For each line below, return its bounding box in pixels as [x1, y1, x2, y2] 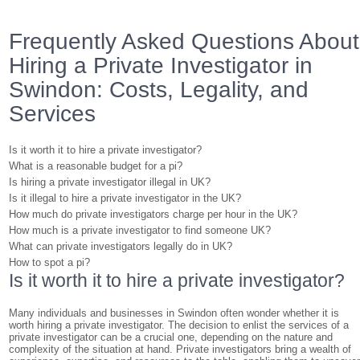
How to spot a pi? [9, 256, 91, 268]
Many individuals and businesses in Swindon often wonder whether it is [9, 307, 340, 319]
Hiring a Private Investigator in [9, 53, 313, 78]
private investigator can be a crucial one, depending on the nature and [9, 331, 333, 343]
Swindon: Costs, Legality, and [9, 77, 309, 102]
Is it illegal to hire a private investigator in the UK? [9, 192, 242, 204]
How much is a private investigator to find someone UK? [9, 224, 272, 236]
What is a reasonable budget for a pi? [9, 160, 183, 172]
